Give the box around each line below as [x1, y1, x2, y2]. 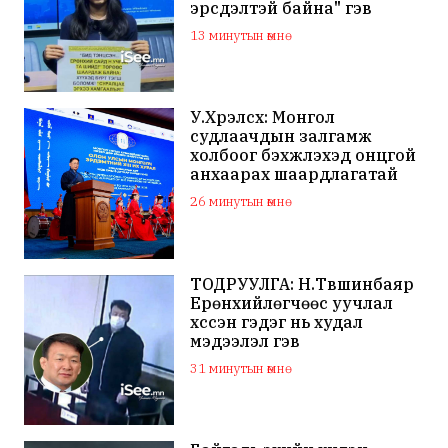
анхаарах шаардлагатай [190, 164, 399, 185]
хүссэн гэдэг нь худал [190, 311, 364, 332]
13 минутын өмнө [190, 27, 286, 44]
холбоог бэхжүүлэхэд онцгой [190, 145, 417, 166]
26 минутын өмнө [190, 193, 286, 211]
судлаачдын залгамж [190, 126, 373, 147]
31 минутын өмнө [190, 359, 286, 377]
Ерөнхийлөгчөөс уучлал [190, 292, 394, 313]
